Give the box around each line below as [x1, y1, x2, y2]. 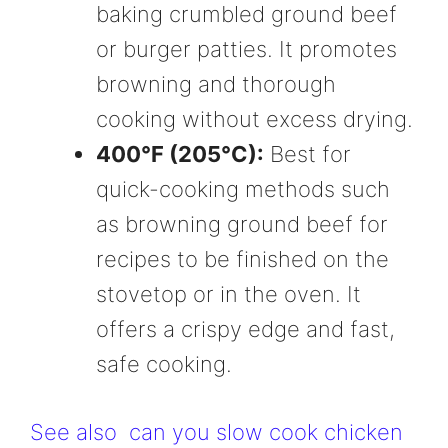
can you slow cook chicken [129, 419, 403, 446]
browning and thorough [96, 71, 336, 98]
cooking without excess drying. [96, 106, 413, 133]
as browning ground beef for [96, 211, 388, 238]
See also [30, 419, 117, 446]
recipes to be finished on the [96, 246, 389, 273]
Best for [264, 141, 351, 168]
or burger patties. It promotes [96, 36, 397, 63]
